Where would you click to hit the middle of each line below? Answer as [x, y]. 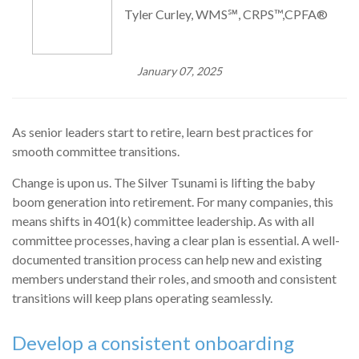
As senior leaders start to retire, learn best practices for [163, 131]
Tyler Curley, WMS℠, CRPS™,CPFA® [226, 14]
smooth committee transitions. [96, 151]
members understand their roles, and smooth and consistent [174, 278]
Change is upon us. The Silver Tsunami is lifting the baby [163, 182]
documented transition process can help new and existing [167, 259]
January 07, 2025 [179, 71]
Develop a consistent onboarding [153, 342]
